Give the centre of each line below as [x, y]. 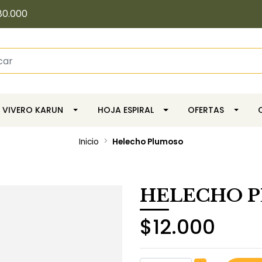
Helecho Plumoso [148, 142]
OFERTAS [206, 110]
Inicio [89, 142]
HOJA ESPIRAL [125, 110]
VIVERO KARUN [33, 110]
